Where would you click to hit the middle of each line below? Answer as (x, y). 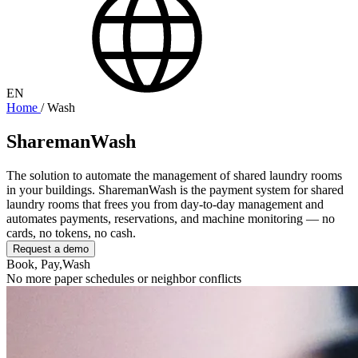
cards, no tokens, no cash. (71, 233)
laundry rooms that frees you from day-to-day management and (165, 204)
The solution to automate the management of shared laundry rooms (174, 175)
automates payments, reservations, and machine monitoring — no (171, 218)
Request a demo (51, 249)
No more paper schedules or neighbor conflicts (124, 278)
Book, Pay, (34, 264)
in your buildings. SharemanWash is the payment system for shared (175, 189)
